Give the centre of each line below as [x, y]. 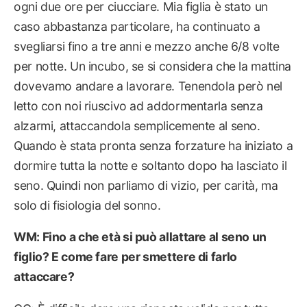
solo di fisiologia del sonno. [87, 205]
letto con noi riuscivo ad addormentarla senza [138, 106]
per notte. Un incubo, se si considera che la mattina [152, 66]
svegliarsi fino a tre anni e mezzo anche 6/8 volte [147, 46]
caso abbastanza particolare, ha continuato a [137, 26]
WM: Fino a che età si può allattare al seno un [140, 237]
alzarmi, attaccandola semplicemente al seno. [137, 125]
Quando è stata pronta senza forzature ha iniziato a [153, 145]
